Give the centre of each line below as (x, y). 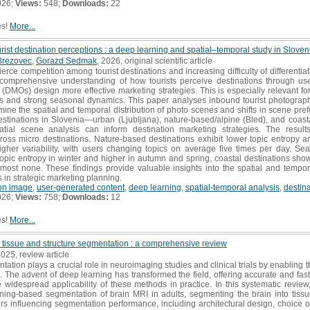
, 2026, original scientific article (155, 61)
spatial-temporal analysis (232, 187)
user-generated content (81, 187)
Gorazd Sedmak (66, 61)
